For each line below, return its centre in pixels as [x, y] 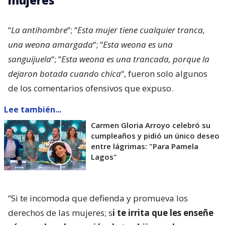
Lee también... [33, 110]
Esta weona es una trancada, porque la [135, 59]
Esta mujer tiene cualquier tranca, [141, 30]
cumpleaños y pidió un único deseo [155, 136]
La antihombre [39, 30]
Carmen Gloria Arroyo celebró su [151, 125]
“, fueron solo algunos [164, 74]
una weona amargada [50, 45]
